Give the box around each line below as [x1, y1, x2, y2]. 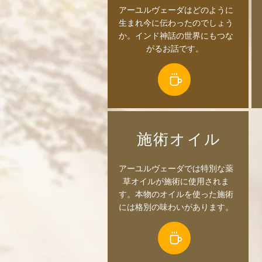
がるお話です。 [146, 43, 206, 54]
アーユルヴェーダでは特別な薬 [119, 163, 233, 174]
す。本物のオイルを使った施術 [119, 188, 233, 199]
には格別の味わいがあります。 [119, 201, 233, 212]
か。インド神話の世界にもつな [119, 30, 233, 41]
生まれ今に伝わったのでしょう [119, 17, 233, 28]
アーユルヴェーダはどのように [119, 4, 233, 15]
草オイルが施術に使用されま [123, 175, 229, 187]
